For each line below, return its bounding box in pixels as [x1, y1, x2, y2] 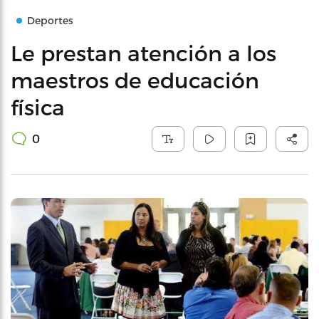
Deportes [27, 14, 73, 26]
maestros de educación [11, 67, 259, 93]
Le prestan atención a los [11, 40, 276, 66]
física [11, 94, 65, 120]
